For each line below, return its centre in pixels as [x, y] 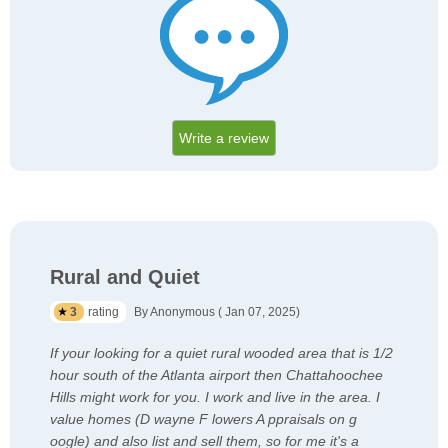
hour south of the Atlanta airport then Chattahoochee [216, 375]
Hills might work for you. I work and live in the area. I [215, 397]
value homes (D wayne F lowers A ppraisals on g [203, 419]
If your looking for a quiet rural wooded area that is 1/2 [221, 353]
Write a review [224, 138]
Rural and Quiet [125, 277]
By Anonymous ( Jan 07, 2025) [217, 312]
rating [105, 312]
